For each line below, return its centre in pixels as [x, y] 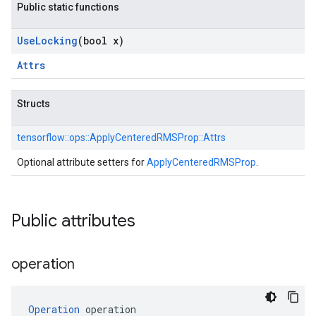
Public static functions [68, 7]
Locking [56, 41]
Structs [34, 104]
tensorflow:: [43, 138]
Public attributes [73, 221]
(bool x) [101, 41]
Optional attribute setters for [82, 162]
